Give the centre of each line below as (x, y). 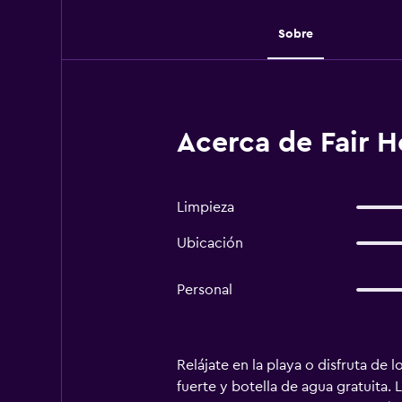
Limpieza (205, 207)
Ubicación (210, 243)
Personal (204, 290)
